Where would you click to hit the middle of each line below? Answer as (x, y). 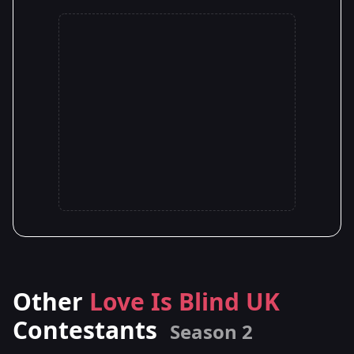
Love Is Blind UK (185, 301)
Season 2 (211, 331)
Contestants (88, 330)
